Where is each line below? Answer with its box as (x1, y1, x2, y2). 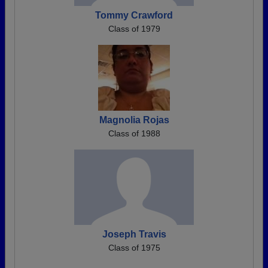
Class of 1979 (108, 24, 160, 33)
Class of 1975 (108, 243, 160, 252)
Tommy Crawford (95, 10, 173, 20)
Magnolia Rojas (99, 115, 169, 125)
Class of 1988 (108, 129, 160, 138)
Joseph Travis (102, 229, 166, 239)
